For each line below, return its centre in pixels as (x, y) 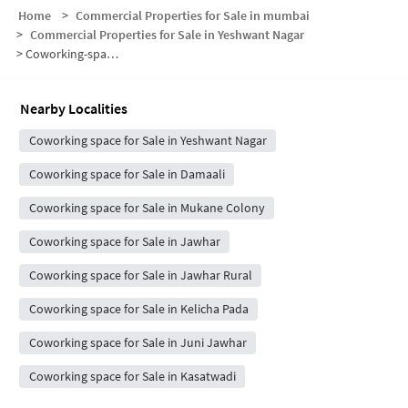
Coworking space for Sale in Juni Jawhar (138, 343)
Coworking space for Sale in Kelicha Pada (138, 309)
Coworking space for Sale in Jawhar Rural (140, 275)
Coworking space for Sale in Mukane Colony (147, 208)
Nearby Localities (74, 109)
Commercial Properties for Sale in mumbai (192, 16)
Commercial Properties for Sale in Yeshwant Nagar (168, 35)
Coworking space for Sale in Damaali (127, 174)
